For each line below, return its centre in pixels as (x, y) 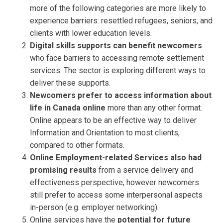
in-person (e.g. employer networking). (94, 207)
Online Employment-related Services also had (116, 157)
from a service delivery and (145, 170)
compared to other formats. (77, 145)
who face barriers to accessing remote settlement (117, 58)
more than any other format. (154, 108)
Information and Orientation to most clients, (105, 132)
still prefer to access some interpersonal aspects (116, 195)
